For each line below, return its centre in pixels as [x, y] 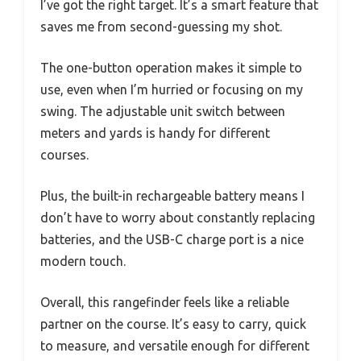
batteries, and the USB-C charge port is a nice [172, 240]
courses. [64, 155]
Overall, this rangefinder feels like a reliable [165, 303]
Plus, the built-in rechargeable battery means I [172, 196]
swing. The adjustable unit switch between [163, 112]
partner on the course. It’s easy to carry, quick [173, 324]
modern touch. [83, 261]
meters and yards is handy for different [155, 133]
